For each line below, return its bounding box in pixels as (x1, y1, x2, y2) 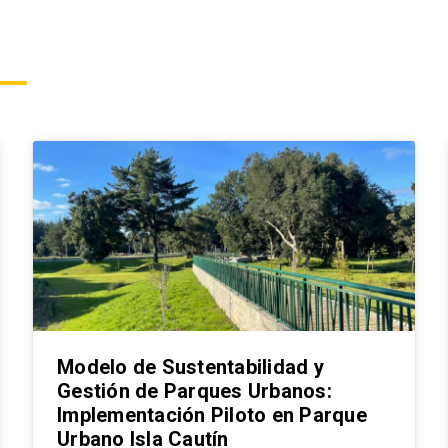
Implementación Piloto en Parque (57, 402, 367, 427)
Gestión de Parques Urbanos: (57, 378, 332, 403)
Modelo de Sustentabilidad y (57, 354, 324, 379)
